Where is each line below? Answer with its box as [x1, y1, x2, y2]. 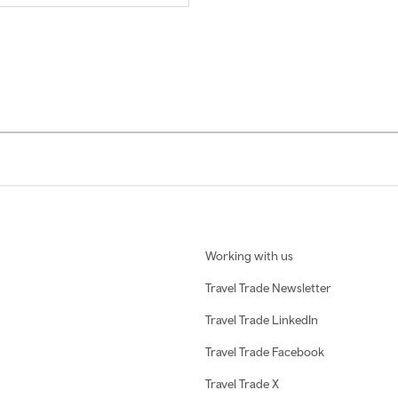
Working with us [205, 249, 293, 264]
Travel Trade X [205, 377, 279, 392]
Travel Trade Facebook [205, 345, 324, 360]
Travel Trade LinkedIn [205, 313, 318, 328]
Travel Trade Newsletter [205, 281, 331, 296]
